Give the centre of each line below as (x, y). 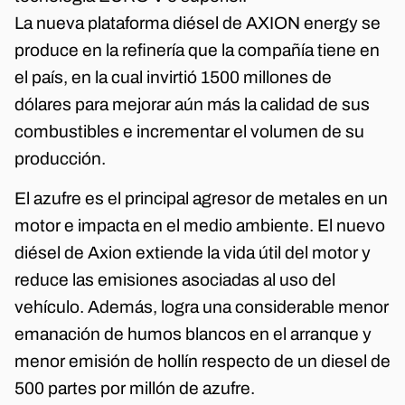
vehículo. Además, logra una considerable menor (202, 307)
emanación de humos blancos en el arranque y (193, 334)
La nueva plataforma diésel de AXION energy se (198, 23)
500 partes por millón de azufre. (135, 389)
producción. (60, 158)
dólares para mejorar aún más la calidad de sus (192, 104)
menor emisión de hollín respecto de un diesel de (202, 362)
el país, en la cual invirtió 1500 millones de (173, 77)
